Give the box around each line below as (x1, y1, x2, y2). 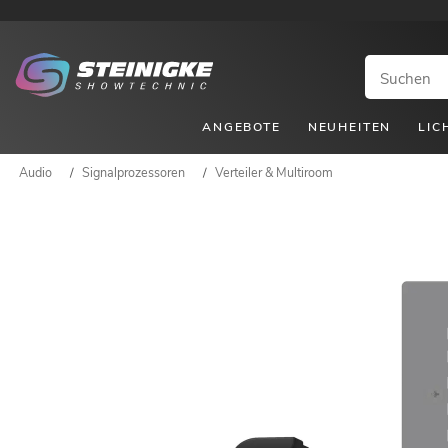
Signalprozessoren (82, 163, 185, 181)
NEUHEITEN (307, 118, 392, 135)
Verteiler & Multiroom (215, 163, 333, 181)
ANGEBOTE (202, 118, 281, 135)
